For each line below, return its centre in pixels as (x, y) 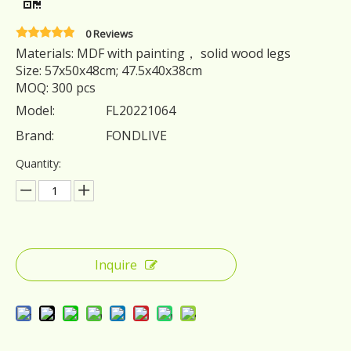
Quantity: (38, 163)
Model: (35, 110)
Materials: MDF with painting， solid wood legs (153, 53)
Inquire (116, 265)
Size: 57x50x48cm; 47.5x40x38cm (109, 71)
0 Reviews (109, 34)
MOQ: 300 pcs (56, 88)
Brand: (35, 136)
